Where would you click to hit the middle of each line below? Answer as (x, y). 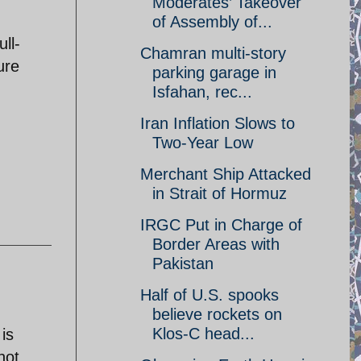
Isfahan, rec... (202, 92)
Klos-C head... (203, 334)
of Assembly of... (212, 22)
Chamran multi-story (213, 53)
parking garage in (214, 73)
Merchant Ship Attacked (226, 174)
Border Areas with (216, 244)
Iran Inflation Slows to (218, 123)
